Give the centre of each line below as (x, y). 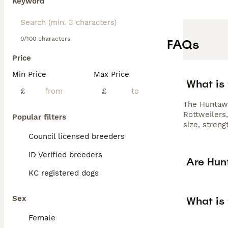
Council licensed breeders (77, 136)
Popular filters (39, 117)
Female (42, 218)
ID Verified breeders (65, 155)
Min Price (29, 74)
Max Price (111, 74)
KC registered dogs (64, 173)
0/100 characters (45, 39)
